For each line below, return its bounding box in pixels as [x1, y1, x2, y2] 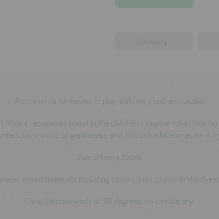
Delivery [140, 36, 168, 47]
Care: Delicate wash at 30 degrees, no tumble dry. [25, 195, 194, 207]
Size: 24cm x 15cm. [76, 151, 142, 163]
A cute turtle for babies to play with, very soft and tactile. [14, 95, 205, 107]
